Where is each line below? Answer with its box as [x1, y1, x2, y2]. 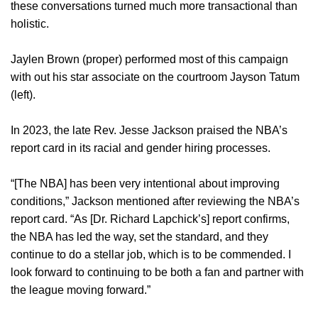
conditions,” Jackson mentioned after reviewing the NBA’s [11, 195, 300, 208]
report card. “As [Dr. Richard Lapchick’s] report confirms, [11, 213, 290, 226]
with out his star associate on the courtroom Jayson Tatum [11, 71, 300, 84]
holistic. [11, 18, 49, 31]
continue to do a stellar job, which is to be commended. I [11, 248, 291, 261]
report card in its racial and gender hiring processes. [11, 142, 270, 155]
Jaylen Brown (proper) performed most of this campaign [11, 53, 288, 66]
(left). [11, 89, 35, 102]
